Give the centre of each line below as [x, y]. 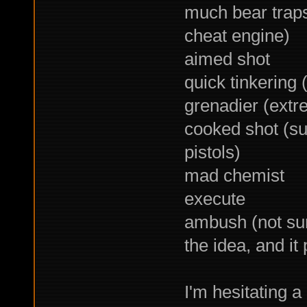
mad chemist [234, 176]
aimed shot [227, 59]
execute [214, 199]
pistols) [212, 152]
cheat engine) [237, 36]
